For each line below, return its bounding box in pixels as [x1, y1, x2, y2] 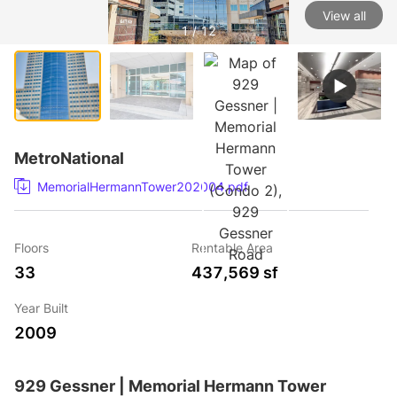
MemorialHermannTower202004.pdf [37, 179, 248, 194]
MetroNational [14, 149, 124, 167]
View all [322, 7, 366, 23]
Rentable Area [191, 240, 273, 255]
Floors [14, 240, 49, 255]
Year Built [14, 300, 68, 315]
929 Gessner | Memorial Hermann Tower [14, 377, 326, 395]
